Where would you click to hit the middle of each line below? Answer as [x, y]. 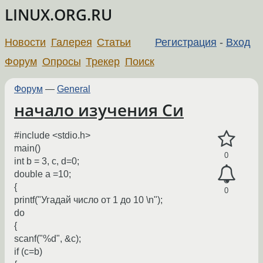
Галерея [71, 42]
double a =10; [43, 174]
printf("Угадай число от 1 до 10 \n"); [88, 200]
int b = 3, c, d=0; [47, 161]
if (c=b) [28, 252]
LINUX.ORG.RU [58, 15]
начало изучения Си [99, 110]
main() [27, 149]
